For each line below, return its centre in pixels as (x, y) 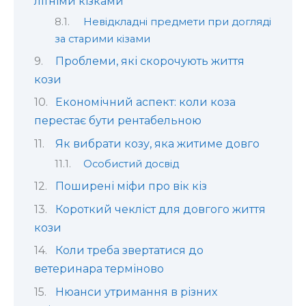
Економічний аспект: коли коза (145, 102)
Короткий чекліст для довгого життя (160, 209)
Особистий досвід (131, 164)
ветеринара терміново (99, 269)
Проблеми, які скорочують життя (150, 61)
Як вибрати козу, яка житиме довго (157, 143)
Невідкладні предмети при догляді (177, 22)
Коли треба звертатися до (129, 251)
